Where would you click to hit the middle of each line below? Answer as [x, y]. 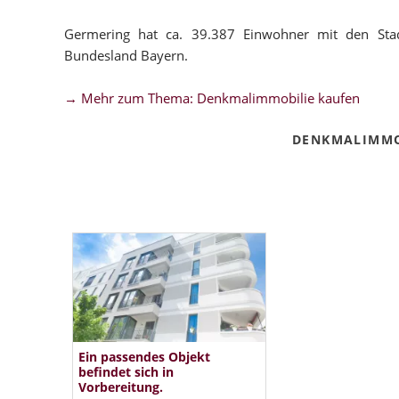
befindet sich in [126, 372]
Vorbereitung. [120, 387]
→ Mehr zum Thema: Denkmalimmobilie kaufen [212, 98]
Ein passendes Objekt [144, 357]
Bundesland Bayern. [126, 55]
